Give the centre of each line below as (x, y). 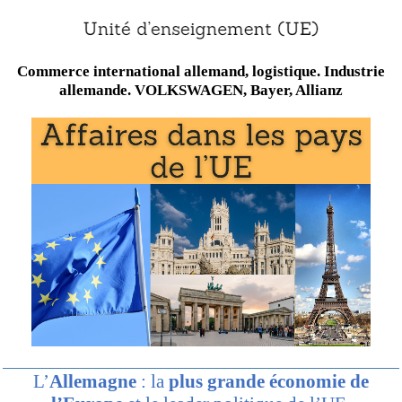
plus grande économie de (269, 382)
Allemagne (93, 382)
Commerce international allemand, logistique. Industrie (201, 71)
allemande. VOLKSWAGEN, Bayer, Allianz (201, 90)
